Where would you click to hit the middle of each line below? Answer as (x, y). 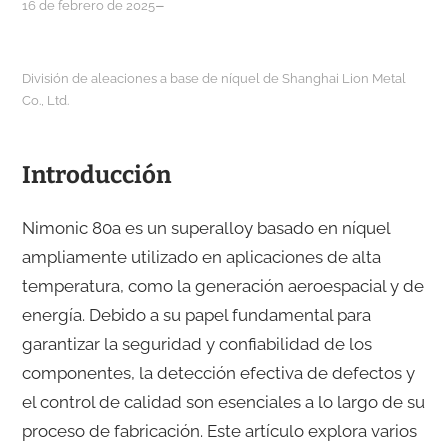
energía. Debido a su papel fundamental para (196, 315)
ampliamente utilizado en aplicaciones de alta (201, 257)
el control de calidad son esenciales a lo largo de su (223, 402)
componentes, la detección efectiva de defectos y (218, 373)
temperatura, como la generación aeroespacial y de (222, 286)
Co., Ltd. (45, 101)
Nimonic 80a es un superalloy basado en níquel (205, 228)
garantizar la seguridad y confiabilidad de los (196, 344)
